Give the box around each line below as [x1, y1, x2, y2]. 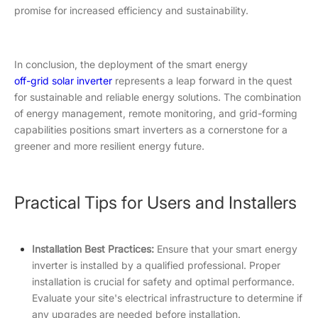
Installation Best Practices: [32, 243, 157, 255]
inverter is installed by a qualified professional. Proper [32, 259, 280, 271]
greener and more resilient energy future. [14, 140, 204, 152]
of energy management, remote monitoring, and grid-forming [14, 107, 297, 119]
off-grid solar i [14, 75, 79, 87]
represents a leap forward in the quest [112, 75, 292, 87]
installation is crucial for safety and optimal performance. [32, 275, 295, 287]
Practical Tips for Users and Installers [14, 192, 297, 213]
